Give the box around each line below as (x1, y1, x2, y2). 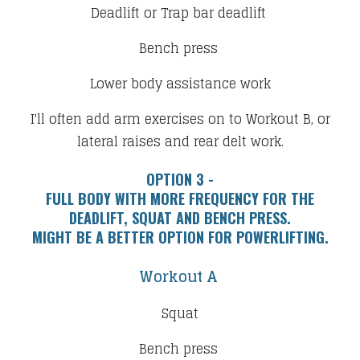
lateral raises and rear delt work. (76, 129, 284, 153)
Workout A (138, 263, 222, 289)
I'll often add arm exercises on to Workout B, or (30, 107, 330, 130)
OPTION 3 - (146, 168, 214, 190)
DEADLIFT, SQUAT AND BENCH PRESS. (69, 207, 291, 228)
